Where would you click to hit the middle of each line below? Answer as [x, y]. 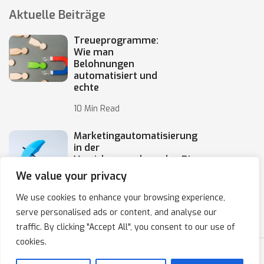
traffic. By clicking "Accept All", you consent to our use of [126, 227]
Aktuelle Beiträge [57, 15]
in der [87, 148]
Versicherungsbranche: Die [135, 159]
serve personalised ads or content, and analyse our [116, 212]
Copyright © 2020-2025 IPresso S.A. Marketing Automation [132, 256]
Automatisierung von [123, 171]
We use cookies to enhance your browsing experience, [121, 198]
